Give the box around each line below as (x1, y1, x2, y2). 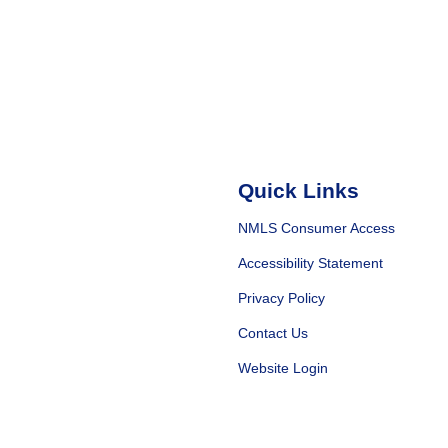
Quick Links (238, 179, 359, 203)
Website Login (238, 359, 328, 376)
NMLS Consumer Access (238, 219, 395, 236)
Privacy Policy (238, 289, 325, 306)
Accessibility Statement (238, 254, 383, 271)
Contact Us (238, 324, 308, 341)
